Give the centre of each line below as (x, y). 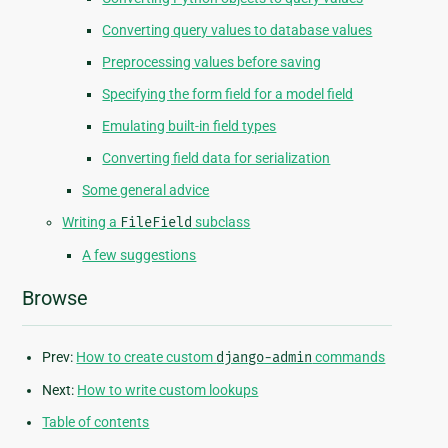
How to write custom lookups (168, 390)
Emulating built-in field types (189, 126)
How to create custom (146, 357)
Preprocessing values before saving (212, 62)
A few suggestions (139, 255)
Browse (55, 298)
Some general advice (146, 190)
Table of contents (96, 422)
